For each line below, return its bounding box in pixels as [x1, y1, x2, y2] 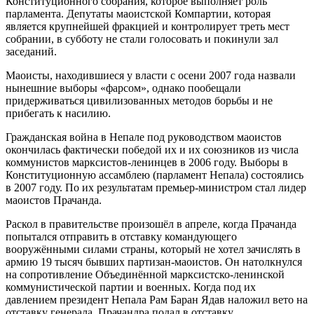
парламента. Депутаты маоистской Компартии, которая [6, 8, 271, 20]
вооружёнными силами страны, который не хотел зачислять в [6, 243, 301, 256]
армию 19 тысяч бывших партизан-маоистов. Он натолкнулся [6, 256, 302, 268]
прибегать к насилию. [6, 107, 111, 120]
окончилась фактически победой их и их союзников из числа [6, 144, 299, 156]
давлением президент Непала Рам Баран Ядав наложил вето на [6, 294, 308, 306]
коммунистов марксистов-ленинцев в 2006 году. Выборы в [6, 156, 288, 169]
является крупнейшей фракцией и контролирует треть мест [6, 20, 289, 33]
